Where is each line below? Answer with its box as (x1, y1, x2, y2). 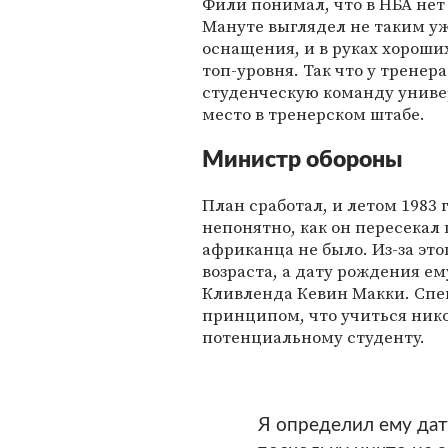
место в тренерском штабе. (202, 101, 425, 126)
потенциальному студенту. (202, 324, 425, 349)
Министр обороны (202, 147, 402, 171)
